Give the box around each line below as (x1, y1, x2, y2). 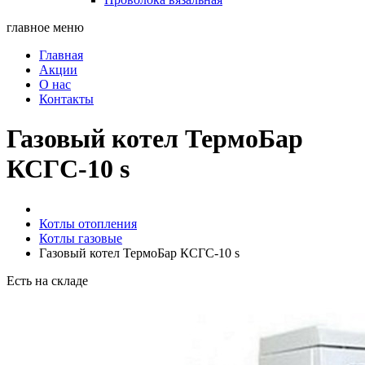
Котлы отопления (39, 216, 137, 231)
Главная (39, 48, 83, 62)
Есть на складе (7, 273, 88, 288)
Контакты (39, 92, 94, 106)
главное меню (7, 20, 84, 34)
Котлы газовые (39, 231, 122, 245)
